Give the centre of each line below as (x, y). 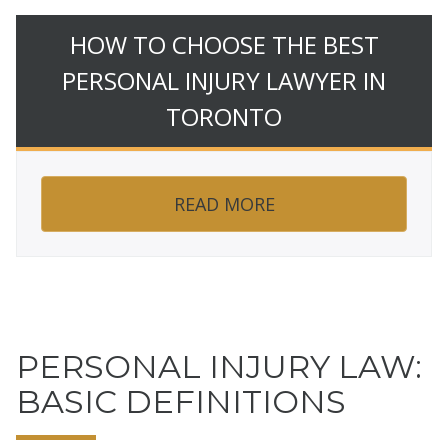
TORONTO (224, 117)
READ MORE (224, 204)
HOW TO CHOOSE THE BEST (224, 45)
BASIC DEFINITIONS (181, 402)
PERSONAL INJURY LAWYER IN (224, 81)
